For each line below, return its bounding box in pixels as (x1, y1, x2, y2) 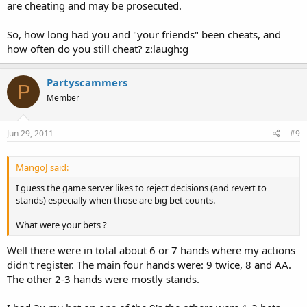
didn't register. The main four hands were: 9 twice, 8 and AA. (7, 258, 291, 271)
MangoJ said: (16, 160, 69, 173)
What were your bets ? (16, 218, 107, 231)
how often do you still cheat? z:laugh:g (7, 42, 188, 56)
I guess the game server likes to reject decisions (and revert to (16, 181, 267, 194)
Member (47, 92, 79, 103)
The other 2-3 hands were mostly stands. (7, 272, 199, 286)
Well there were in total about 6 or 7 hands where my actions (7, 243, 295, 257)
